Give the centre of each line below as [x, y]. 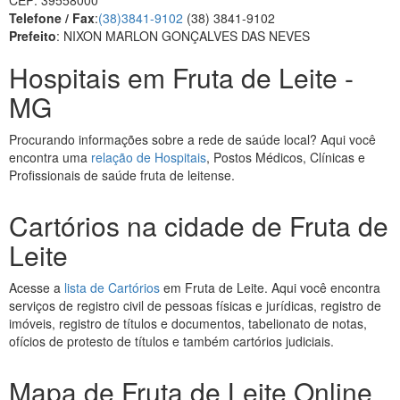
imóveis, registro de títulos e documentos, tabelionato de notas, [188, 323]
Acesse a [37, 287]
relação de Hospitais [149, 157]
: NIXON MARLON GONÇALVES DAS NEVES [183, 36]
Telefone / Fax [52, 18]
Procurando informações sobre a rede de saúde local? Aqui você [192, 139]
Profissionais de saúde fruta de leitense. [122, 175]
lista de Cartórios [112, 287]
